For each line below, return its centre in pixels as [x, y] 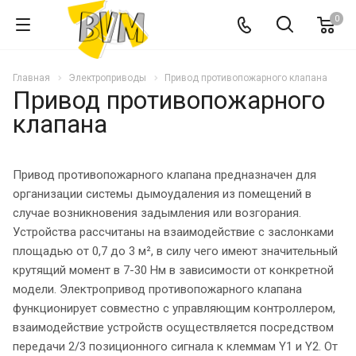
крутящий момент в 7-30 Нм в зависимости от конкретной [173, 270]
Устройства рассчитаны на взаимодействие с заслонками [173, 232]
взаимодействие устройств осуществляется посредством [173, 327]
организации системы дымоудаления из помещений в [162, 193]
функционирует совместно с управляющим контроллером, [174, 308]
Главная [31, 78]
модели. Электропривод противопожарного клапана [157, 289]
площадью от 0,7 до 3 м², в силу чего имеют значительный [175, 251]
